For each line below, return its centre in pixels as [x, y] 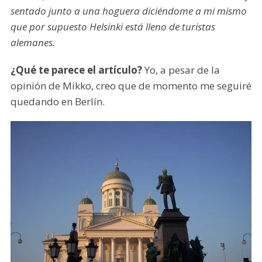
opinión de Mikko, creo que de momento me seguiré [131, 85]
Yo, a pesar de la [181, 70]
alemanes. [32, 42]
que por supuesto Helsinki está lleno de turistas [113, 26]
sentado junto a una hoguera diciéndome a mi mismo [128, 11]
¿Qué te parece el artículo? [76, 70]
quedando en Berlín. [57, 101]
